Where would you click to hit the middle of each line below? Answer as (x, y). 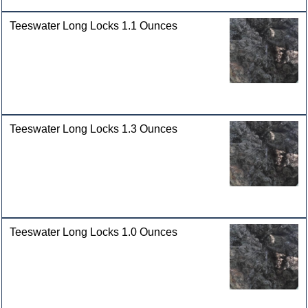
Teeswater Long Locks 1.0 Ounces (94, 232)
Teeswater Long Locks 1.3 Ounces (94, 129)
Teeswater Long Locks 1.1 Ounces (94, 26)
